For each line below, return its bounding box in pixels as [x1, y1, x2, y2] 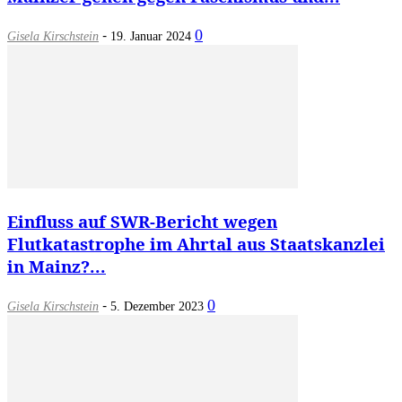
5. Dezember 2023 [110, 299, 204, 313]
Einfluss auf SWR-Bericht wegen [7, 209, 277, 232]
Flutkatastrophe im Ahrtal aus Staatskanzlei [7, 232, 385, 255]
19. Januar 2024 [110, 30, 191, 44]
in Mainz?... [7, 254, 106, 277]
